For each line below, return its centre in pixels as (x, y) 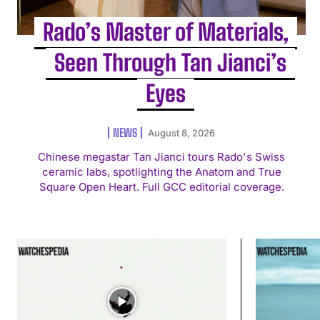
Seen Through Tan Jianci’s (170, 63)
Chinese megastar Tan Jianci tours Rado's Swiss (162, 157)
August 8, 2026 (182, 133)
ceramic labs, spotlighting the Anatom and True (161, 172)
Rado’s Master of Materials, (166, 32)
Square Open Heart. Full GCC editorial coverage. (161, 187)
